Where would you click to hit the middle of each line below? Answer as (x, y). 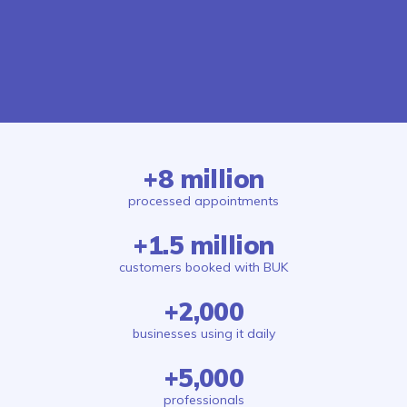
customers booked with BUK (203, 267)
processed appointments (203, 200)
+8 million (203, 178)
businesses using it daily (203, 333)
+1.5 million (203, 244)
